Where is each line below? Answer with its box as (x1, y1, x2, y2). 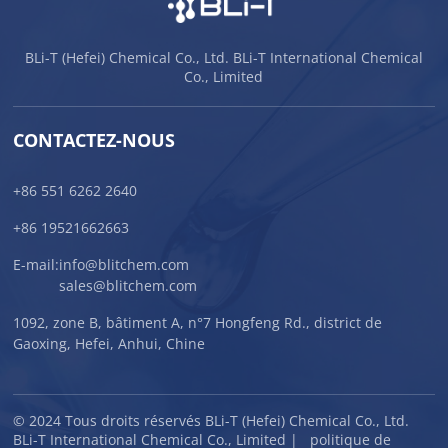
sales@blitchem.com (59, 276, 198, 296)
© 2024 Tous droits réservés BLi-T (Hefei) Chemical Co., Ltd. (13, 411, 410, 431)
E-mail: (13, 255, 60, 275)
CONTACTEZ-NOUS (13, 128, 176, 153)
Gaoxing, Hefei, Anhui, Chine (13, 334, 206, 354)
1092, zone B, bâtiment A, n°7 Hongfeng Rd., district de (13, 313, 383, 333)
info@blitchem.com (59, 255, 190, 275)
